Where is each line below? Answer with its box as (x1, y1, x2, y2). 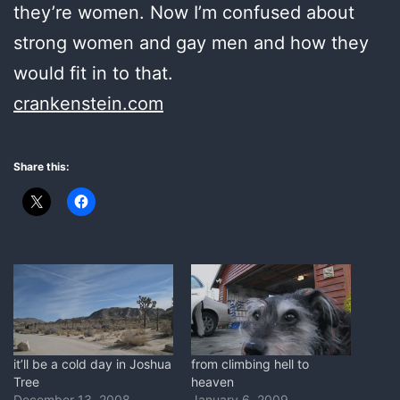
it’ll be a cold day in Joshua (13, 355, 171, 371)
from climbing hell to (191, 355, 309, 371)
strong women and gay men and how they (13, 31, 369, 54)
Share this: (13, 159, 70, 173)
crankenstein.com (13, 92, 163, 114)
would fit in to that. (13, 62, 173, 84)
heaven (191, 373, 234, 389)
